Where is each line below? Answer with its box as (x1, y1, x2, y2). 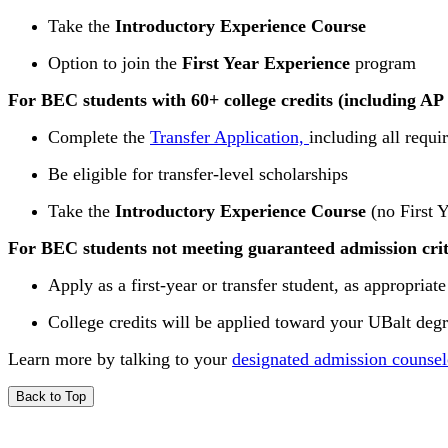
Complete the (48, 127, 150, 147)
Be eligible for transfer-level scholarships (48, 164, 348, 184)
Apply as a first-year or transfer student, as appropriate (48, 275, 446, 295)
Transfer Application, (150, 127, 309, 147)
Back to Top (16, 389, 86, 404)
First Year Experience (182, 53, 350, 73)
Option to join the (48, 53, 182, 73)
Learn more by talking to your (8, 349, 232, 369)
